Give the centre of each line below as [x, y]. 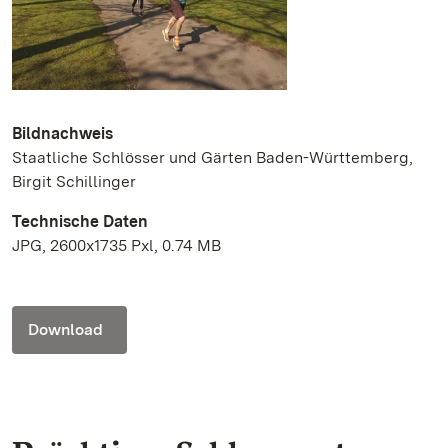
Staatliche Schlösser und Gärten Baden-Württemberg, [212, 158]
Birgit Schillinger [74, 182]
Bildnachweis [62, 134]
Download [65, 330]
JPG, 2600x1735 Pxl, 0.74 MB [116, 246]
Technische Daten [80, 222]
